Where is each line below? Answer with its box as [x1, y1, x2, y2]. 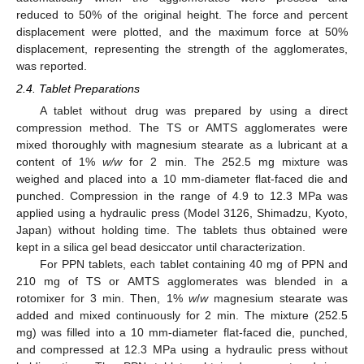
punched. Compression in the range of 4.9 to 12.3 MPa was [16, 188, 348, 202]
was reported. [16, 58, 87, 72]
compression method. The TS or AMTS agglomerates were [16, 120, 348, 134]
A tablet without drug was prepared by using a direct [39, 103, 348, 117]
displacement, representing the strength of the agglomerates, [16, 41, 348, 55]
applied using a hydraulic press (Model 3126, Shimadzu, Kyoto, [16, 206, 348, 219]
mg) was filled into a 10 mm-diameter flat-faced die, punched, [16, 325, 348, 339]
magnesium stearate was [207, 291, 349, 305]
